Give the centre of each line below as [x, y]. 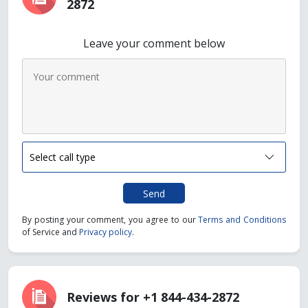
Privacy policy [106, 232]
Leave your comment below [154, 43]
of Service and [51, 232]
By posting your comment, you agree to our [110, 220]
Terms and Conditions [242, 220]
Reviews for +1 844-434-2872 [153, 297]
